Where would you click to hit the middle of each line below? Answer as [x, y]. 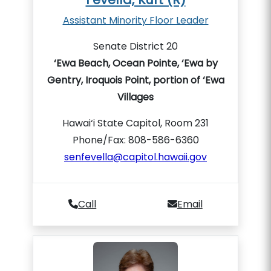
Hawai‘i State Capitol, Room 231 [135, 123]
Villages [135, 97]
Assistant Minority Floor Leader [135, 20]
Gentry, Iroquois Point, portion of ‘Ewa [135, 80]
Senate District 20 [135, 46]
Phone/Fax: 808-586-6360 [135, 140]
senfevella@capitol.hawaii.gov [135, 157]
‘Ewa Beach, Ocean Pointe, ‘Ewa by [135, 63]
